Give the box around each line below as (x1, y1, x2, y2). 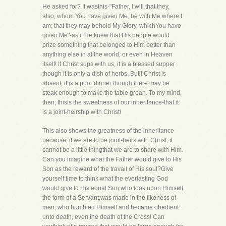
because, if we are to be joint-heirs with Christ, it (42, 137, 173, 144)
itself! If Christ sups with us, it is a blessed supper (42, 61, 175, 68)
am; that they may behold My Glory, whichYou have (42, 22, 181, 29)
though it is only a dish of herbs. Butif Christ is (42, 70, 166, 77)
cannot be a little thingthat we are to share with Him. (42, 146, 183, 153)
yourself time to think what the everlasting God (42, 175, 168, 182)
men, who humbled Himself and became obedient (42, 204, 179, 211)
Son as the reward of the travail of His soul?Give (42, 165, 174, 173)
